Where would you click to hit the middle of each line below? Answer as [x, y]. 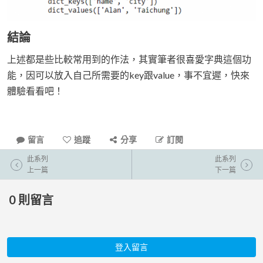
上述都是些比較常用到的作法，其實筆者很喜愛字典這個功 [129, 59]
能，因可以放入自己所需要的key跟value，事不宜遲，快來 [128, 75]
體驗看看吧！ [35, 90]
